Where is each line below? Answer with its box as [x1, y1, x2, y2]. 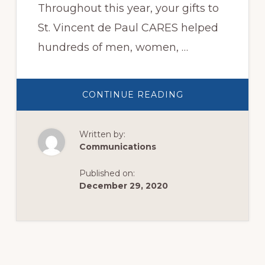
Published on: [79, 168, 135, 179]
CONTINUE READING [82, 89, 183, 101]
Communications [79, 141, 156, 153]
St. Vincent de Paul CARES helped [37, 21, 218, 35]
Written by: [79, 129, 125, 140]
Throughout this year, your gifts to [37, 2, 219, 15]
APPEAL [182, 105, 222, 117]
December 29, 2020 [79, 180, 168, 192]
